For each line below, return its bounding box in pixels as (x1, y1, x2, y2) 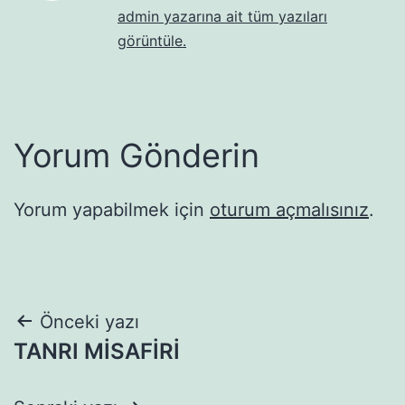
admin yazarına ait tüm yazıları (118, 6, 327, 25)
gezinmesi (13, 347, 168, 388)
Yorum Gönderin (14, 135, 259, 175)
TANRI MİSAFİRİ (14, 337, 180, 364)
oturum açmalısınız (210, 198, 369, 221)
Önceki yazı (40, 310, 139, 333)
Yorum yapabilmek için (14, 198, 210, 221)
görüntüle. (118, 31, 186, 50)
